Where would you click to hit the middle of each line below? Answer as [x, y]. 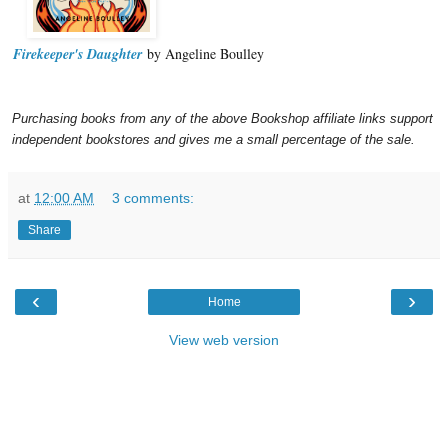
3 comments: [153, 197]
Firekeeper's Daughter [77, 53]
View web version [224, 339]
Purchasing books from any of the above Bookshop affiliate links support [222, 118]
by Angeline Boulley [203, 53]
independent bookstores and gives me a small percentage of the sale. [215, 139]
